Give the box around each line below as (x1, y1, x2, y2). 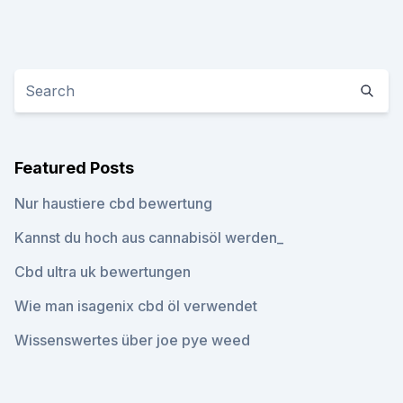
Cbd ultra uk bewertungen (14, 263, 191, 281)
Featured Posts (14, 158, 134, 177)
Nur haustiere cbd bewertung (14, 194, 212, 212)
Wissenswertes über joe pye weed (14, 331, 250, 349)
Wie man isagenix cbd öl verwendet (14, 297, 257, 315)
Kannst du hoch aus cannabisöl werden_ (14, 228, 283, 246)
